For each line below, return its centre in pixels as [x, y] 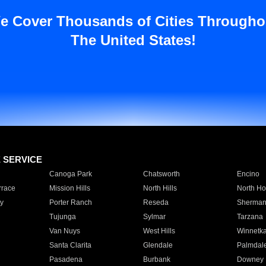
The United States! [133, 40]
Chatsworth [161, 174]
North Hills [160, 188]
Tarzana [250, 217]
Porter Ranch [70, 202]
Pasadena [66, 259]
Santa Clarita [70, 245]
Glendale [158, 245]
